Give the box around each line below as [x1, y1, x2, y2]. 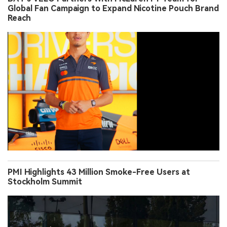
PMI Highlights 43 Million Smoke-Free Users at [8, 167, 190, 177]
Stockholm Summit [8, 176, 82, 186]
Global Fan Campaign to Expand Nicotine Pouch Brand [8, 3, 219, 13]
